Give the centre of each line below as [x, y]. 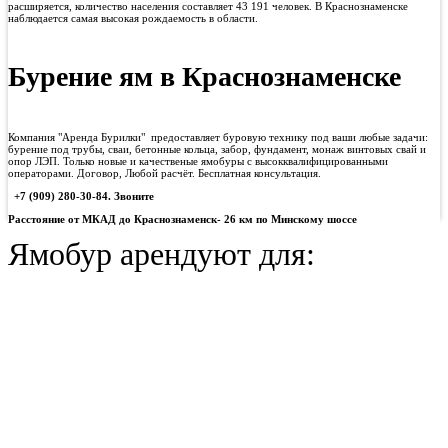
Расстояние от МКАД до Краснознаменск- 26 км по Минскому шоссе [182, 218]
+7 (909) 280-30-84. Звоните [82, 195]
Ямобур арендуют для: [161, 253]
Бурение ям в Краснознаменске [204, 77]
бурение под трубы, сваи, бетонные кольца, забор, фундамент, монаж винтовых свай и [217, 148]
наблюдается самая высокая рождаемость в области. [133, 18]
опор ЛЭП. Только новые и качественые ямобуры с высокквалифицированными [198, 160]
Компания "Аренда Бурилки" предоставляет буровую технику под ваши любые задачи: [218, 136]
